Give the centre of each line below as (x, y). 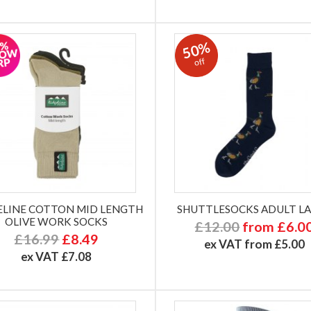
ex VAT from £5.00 (254, 244)
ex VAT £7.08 (57, 256)
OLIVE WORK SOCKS (57, 221)
